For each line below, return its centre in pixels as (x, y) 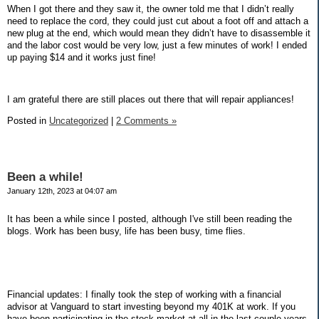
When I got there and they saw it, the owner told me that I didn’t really (151, 9)
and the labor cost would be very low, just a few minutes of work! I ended (157, 45)
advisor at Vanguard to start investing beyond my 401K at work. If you (151, 307)
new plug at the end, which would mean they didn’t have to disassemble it (159, 33)
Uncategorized (79, 121)
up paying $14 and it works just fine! (82, 57)
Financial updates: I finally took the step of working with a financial (144, 294)
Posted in (28, 121)
